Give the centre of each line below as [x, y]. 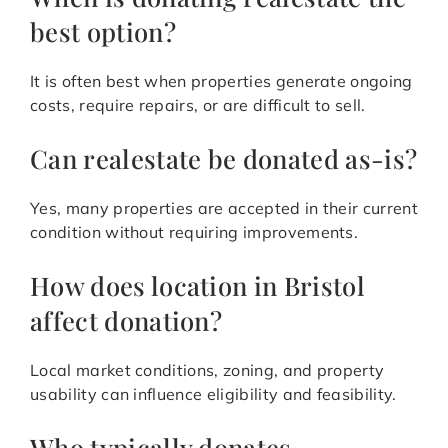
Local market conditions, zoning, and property [207, 370]
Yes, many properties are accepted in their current [224, 208]
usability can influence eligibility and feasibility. [213, 394]
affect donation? [126, 320]
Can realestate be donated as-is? [224, 158]
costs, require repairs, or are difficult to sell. [198, 105]
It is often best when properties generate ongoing [221, 81]
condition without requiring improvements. [194, 232]
